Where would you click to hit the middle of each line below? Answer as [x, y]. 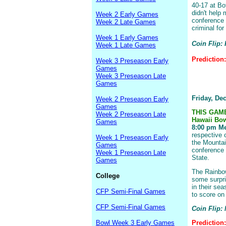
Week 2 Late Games [126, 22]
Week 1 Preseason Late [131, 153]
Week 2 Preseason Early [132, 99]
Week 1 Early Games [127, 38]
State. [201, 158]
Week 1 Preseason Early [132, 137]
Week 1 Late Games [126, 45]
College [108, 176]
